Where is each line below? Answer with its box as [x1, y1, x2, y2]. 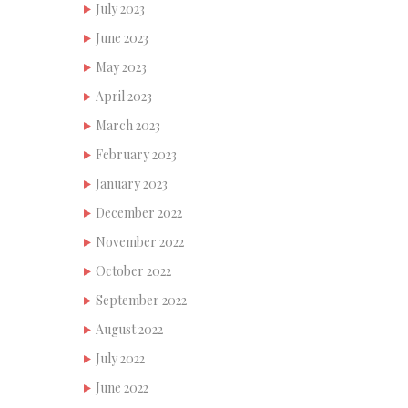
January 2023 [96, 174, 168, 192]
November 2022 [96, 232, 184, 250]
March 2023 [96, 116, 160, 134]
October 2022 [96, 261, 171, 280]
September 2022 [96, 291, 187, 309]
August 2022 [96, 320, 163, 338]
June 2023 [96, 28, 148, 46]
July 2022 [96, 349, 145, 367]
